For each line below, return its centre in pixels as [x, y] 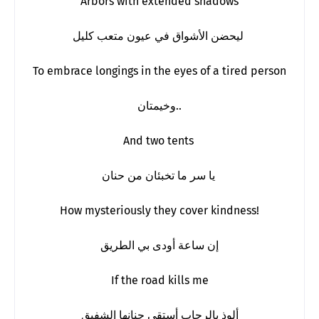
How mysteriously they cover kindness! [159, 210]
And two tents [159, 140]
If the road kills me [159, 280]
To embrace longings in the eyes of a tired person [159, 70]
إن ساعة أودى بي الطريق [159, 245]
